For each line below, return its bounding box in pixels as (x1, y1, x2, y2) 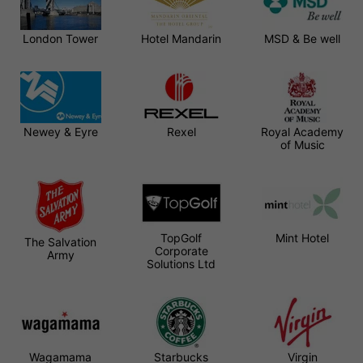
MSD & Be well (264, 31, 341, 45)
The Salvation (24, 234, 97, 249)
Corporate (154, 243, 208, 258)
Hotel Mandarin (141, 31, 222, 45)
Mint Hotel (275, 230, 330, 245)
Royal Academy (261, 124, 344, 139)
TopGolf (160, 230, 203, 245)
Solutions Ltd (147, 256, 216, 271)
